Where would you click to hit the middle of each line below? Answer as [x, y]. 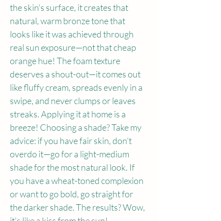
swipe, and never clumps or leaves [74, 101]
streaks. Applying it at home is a [69, 114]
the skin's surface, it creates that [70, 7]
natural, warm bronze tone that [68, 21]
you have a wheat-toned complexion [77, 181]
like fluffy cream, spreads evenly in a [77, 87]
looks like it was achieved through [73, 34]
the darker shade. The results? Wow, [78, 207]
